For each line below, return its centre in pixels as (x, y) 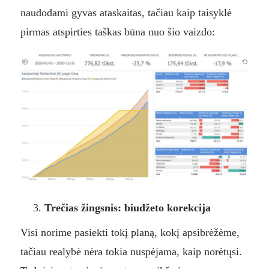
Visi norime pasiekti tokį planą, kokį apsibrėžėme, (130, 232)
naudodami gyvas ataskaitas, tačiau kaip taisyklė (126, 13)
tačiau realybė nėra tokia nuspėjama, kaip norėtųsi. (131, 251)
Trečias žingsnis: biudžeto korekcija (127, 207)
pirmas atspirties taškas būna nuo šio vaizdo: (117, 32)
